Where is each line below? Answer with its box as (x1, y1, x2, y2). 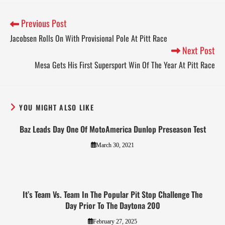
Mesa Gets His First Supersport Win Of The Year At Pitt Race (35, 58, 215, 71)
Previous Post (19, 17, 67, 30)
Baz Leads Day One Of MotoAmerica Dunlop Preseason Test (19, 123, 206, 135)
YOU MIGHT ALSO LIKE (19, 101, 94, 113)
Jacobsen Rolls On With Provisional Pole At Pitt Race (10, 32, 167, 44)
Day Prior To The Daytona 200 (65, 199, 160, 211)
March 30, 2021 (96, 141, 135, 149)
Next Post (180, 43, 215, 57)
